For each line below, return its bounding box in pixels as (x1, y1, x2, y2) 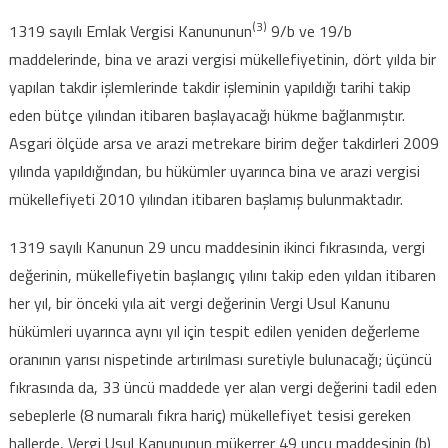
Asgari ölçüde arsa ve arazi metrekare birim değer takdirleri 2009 (8, 130, 439, 155)
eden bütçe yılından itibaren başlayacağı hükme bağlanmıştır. (8, 102, 405, 127)
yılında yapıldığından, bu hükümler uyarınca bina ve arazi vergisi (8, 158, 420, 183)
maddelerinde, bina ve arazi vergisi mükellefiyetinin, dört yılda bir (8, 46, 436, 71)
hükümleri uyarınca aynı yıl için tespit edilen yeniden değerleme (8, 318, 420, 343)
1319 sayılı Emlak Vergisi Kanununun (8, 18, 252, 43)
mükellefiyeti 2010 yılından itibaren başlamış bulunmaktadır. (8, 186, 403, 211)
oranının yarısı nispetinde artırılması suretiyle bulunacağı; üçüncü (8, 346, 432, 371)
